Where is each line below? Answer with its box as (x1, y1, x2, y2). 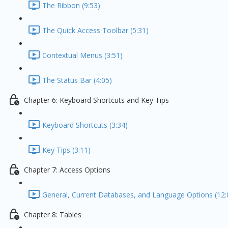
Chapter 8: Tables (24, 210, 81, 220)
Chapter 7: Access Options (24, 165, 110, 175)
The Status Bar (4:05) (42, 75, 112, 85)
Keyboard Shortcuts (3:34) (42, 120, 128, 130)
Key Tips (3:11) (42, 145, 91, 155)
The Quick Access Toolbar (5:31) (42, 25, 149, 36)
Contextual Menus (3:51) (42, 50, 123, 61)
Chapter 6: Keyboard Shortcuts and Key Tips (24, 95, 169, 105)
